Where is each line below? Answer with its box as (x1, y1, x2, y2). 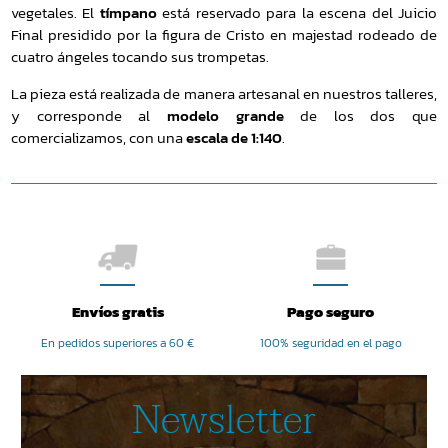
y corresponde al (11, 104, 167, 127)
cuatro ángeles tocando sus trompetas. (11, 46, 269, 69)
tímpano (99, 2, 157, 25)
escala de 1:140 (183, 126, 282, 149)
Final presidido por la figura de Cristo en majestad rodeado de (11, 24, 437, 47)
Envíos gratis (71, 300, 164, 324)
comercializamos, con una (11, 126, 183, 149)
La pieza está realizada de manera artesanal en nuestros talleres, (11, 82, 437, 105)
